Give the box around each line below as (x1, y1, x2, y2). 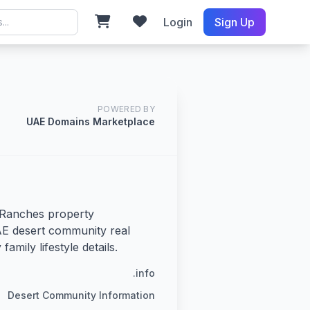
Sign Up (214, 15, 255, 29)
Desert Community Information (8, 289, 155, 301)
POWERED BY (98, 104, 155, 114)
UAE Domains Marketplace (26, 116, 155, 127)
